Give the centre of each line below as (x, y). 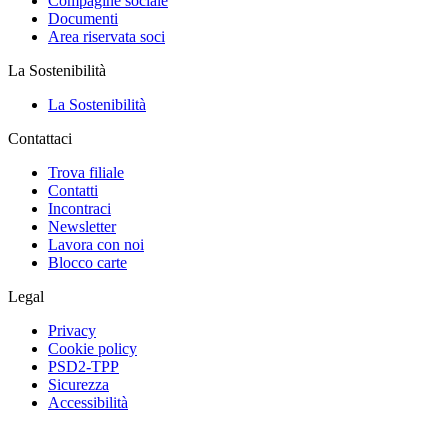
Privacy (72, 330)
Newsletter (82, 226)
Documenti (83, 18)
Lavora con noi (96, 244)
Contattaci (40, 138)
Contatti (73, 190)
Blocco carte (87, 262)
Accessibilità (88, 402)
